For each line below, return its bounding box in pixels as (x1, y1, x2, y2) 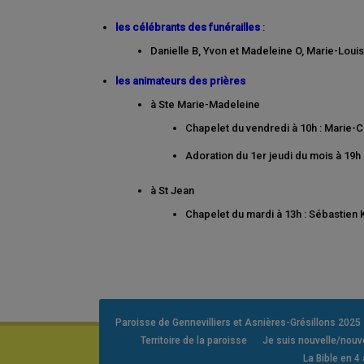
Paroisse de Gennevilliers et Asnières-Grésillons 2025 (115, 317, 361, 329)
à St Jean (150, 184, 197, 197)
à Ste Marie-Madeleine (150, 98, 260, 111)
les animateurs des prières (115, 75, 245, 88)
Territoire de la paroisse (140, 335, 247, 347)
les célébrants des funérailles (115, 21, 260, 34)
